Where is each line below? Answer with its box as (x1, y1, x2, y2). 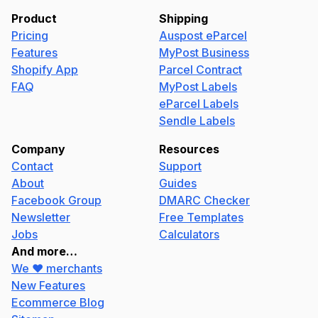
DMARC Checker (159, 193, 250, 207)
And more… (11, 244, 77, 258)
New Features (11, 278, 85, 292)
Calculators (159, 227, 219, 241)
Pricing (11, 28, 48, 43)
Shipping (159, 11, 208, 26)
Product (11, 11, 57, 26)
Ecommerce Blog (11, 295, 104, 309)
